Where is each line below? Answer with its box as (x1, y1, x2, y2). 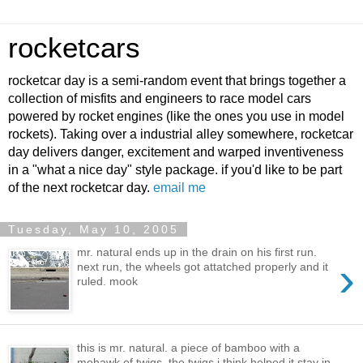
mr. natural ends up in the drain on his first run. (77, 245, 318, 258)
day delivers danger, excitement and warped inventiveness (8, 145, 344, 159)
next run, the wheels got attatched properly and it (77, 259, 329, 273)
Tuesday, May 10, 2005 (8, 223, 179, 236)
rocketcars (8, 32, 140, 63)
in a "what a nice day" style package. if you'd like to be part (8, 163, 342, 177)
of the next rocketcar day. (8, 181, 153, 194)
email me (153, 181, 206, 194)
